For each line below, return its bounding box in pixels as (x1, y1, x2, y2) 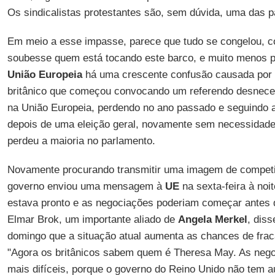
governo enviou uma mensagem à (7, 180, 165, 192)
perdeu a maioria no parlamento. (7, 135, 155, 147)
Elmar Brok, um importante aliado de (7, 214, 178, 225)
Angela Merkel (177, 214, 247, 225)
